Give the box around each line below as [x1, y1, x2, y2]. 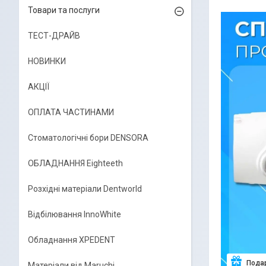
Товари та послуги [28, 5, 100, 15]
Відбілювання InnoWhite [28, 210, 121, 219]
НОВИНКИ [28, 56, 66, 66]
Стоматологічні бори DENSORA [28, 133, 148, 142]
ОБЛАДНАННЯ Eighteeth [28, 159, 123, 168]
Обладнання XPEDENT [28, 235, 115, 245]
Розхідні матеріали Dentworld [28, 184, 142, 194]
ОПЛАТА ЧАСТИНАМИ [28, 107, 114, 117]
